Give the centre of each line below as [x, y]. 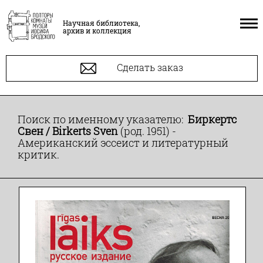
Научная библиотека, [101, 23]
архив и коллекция [97, 31]
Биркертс [212, 119]
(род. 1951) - [147, 131]
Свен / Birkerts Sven [68, 131]
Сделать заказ [149, 67]
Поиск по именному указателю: [103, 119]
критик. [38, 154]
